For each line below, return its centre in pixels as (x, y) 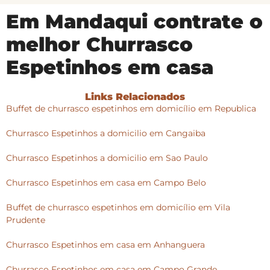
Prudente (26, 220)
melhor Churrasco (99, 44)
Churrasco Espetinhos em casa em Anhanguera (105, 244)
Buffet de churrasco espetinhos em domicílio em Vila (118, 207)
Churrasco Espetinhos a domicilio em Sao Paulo (107, 158)
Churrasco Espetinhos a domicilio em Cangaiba (106, 133)
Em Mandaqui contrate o (134, 21)
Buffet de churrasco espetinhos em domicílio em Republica (131, 108)
